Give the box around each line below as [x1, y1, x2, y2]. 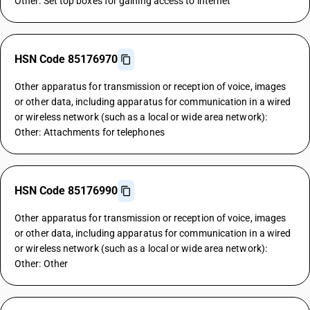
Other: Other [15, 258, 69, 269]
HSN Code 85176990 [15, 184, 118, 197]
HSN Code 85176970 [15, 53, 118, 66]
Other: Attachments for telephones [15, 127, 165, 138]
